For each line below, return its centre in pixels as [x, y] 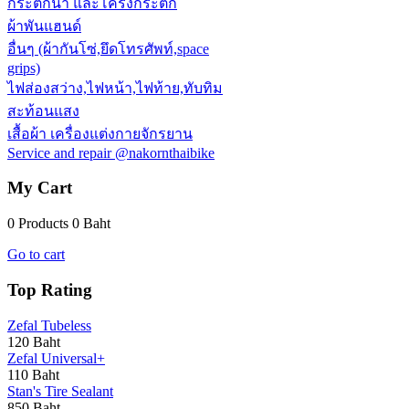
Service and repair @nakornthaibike [111, 152]
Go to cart [36, 255]
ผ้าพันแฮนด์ [44, 26]
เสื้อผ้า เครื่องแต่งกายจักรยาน [100, 133]
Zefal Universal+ [56, 358]
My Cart [40, 188]
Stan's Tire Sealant [60, 391]
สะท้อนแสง [43, 110]
